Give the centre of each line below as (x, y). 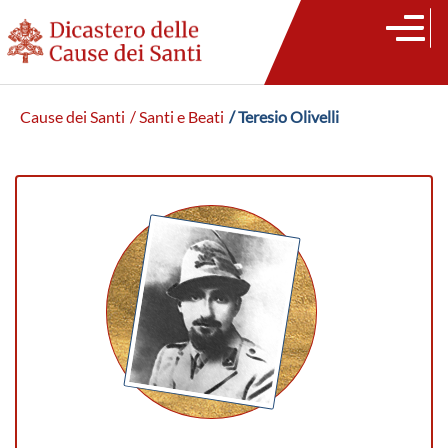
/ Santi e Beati (177, 117)
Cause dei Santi (72, 117)
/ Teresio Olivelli (284, 117)
